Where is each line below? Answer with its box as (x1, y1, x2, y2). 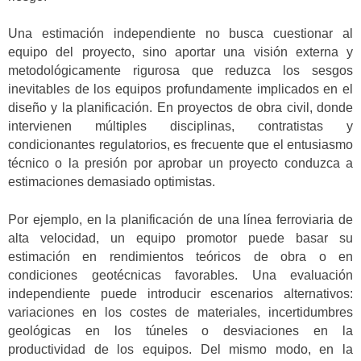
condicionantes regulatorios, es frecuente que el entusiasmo (8, 138, 353, 152)
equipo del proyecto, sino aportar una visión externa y (8, 45, 353, 60)
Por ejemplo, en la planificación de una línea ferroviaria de (8, 212, 353, 226)
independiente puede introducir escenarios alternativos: (8, 286, 353, 301)
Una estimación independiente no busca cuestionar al (8, 27, 353, 41)
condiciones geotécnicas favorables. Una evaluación (8, 268, 353, 282)
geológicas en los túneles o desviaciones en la (8, 323, 353, 338)
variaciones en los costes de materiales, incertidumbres (8, 305, 353, 319)
